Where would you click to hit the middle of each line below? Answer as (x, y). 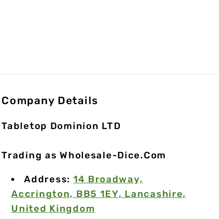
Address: (49, 179)
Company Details (50, 100)
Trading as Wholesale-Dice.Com (84, 155)
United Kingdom (53, 208)
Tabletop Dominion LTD (61, 126)
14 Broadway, (108, 179)
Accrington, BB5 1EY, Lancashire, (99, 194)
